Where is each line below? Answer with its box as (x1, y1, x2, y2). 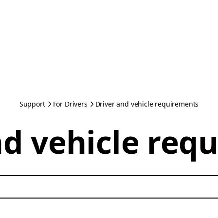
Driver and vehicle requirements (95, 99, 199, 109)
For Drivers (53, 99, 88, 109)
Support (19, 99, 45, 109)
